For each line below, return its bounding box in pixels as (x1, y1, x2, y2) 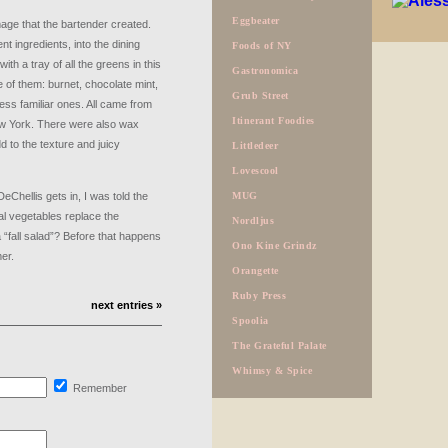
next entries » (91, 299, 162, 311)
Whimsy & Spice (232, 365, 312, 376)
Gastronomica (232, 65, 298, 76)
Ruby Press (232, 290, 286, 301)
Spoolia (232, 315, 269, 326)
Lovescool (232, 165, 279, 176)
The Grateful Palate (232, 340, 327, 351)
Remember (73, 382, 127, 394)
